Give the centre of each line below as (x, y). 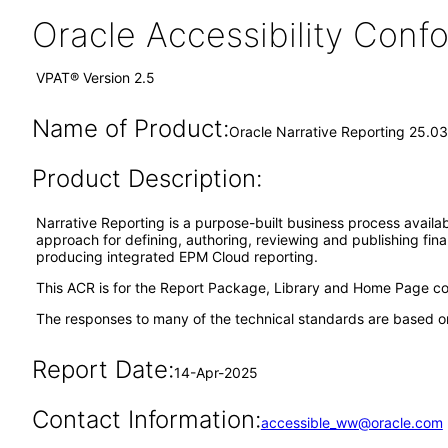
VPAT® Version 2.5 (95, 77)
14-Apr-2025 (215, 372)
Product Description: (146, 178)
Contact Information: (146, 419)
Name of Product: (130, 128)
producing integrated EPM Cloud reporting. (177, 256)
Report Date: (102, 369)
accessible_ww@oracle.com (351, 422)
